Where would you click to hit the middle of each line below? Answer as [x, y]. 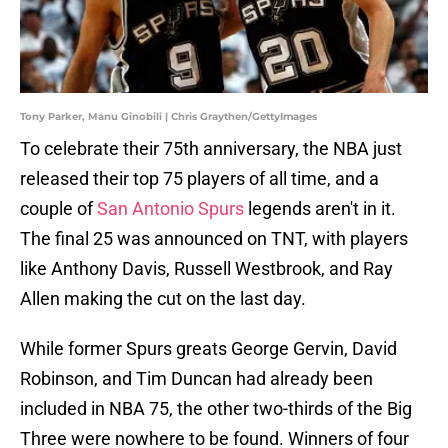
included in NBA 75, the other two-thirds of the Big [216, 409]
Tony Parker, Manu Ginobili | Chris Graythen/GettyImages [168, 117]
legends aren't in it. [320, 209]
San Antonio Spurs [170, 209]
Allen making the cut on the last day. [163, 299]
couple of [58, 209]
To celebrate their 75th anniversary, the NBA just [211, 149]
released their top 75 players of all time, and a [199, 179]
